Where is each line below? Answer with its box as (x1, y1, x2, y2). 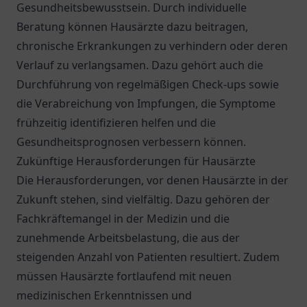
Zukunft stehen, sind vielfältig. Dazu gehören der (16, 192, 270, 207)
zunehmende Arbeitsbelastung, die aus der (16, 230, 240, 245)
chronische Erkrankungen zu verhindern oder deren (16, 38, 288, 53)
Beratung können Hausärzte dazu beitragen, (16, 19, 248, 34)
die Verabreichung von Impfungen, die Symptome (16, 96, 275, 111)
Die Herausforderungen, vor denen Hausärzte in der (16, 173, 288, 188)
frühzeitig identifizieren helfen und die (16, 115, 216, 130)
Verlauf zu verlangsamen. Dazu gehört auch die (16, 58, 263, 73)
